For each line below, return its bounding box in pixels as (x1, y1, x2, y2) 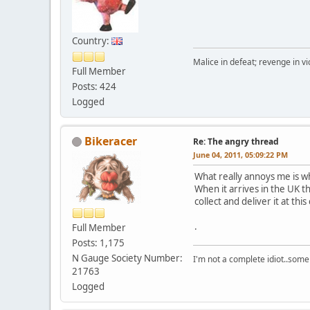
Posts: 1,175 (72, 236, 125, 249)
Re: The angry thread (193, 135, 279, 147)
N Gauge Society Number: (72, 251, 183, 264)
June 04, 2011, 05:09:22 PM (193, 149, 288, 160)
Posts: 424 (72, 80, 116, 93)
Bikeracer (84, 133, 137, 149)
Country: (72, 34, 111, 47)
